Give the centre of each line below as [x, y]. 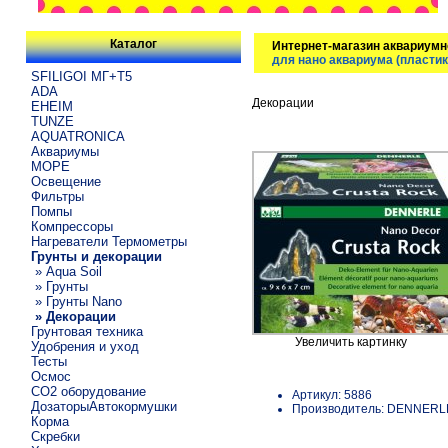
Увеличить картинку [351, 342]
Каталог [134, 44]
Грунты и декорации [97, 256]
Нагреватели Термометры [109, 241]
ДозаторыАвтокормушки [104, 406]
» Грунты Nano [77, 301]
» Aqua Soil [67, 271]
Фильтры [58, 196]
